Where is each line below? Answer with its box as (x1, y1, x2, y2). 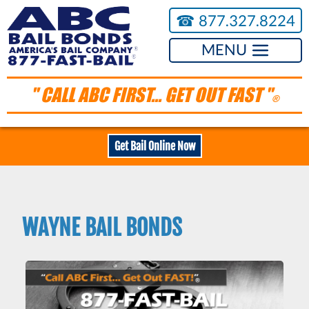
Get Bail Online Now (114, 139, 195, 153)
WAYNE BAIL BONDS (22, 214, 182, 242)
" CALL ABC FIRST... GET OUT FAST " (30, 83, 272, 107)
